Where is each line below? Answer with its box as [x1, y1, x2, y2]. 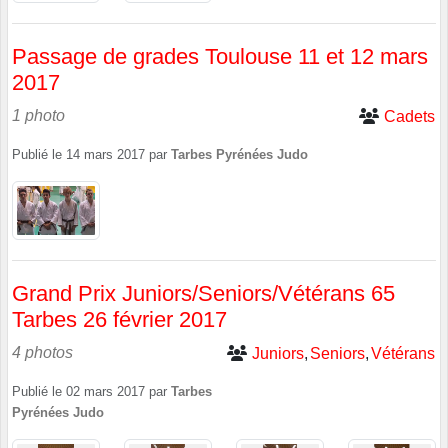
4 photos [12, 344, 73, 362]
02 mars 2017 [66, 385, 145, 400]
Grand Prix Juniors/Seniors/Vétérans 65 [12, 281, 395, 307]
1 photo [12, 106, 65, 124]
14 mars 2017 [66, 147, 145, 162]
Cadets [384, 107, 435, 125]
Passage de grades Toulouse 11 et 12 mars [12, 43, 428, 69]
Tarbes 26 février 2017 [12, 307, 227, 333]
